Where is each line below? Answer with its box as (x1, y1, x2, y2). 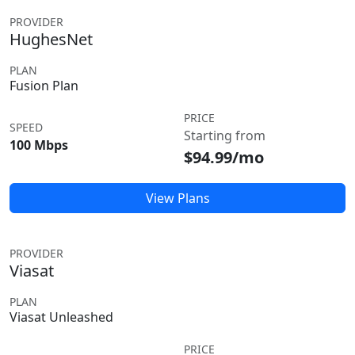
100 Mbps (10, 136, 68, 154)
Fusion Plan (10, 77, 78, 94)
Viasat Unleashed (10, 308, 113, 326)
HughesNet (10, 29, 93, 50)
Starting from (184, 127, 265, 144)
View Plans (145, 189, 210, 207)
